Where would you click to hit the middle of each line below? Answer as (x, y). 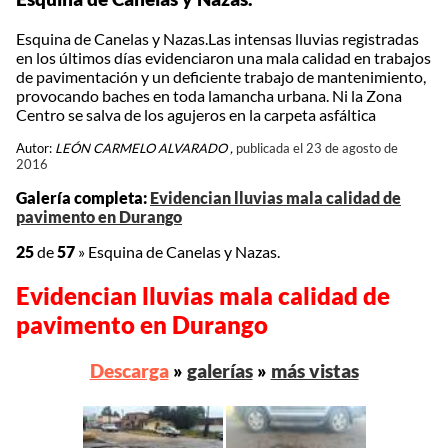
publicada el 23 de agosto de (317, 148)
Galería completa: (83, 197)
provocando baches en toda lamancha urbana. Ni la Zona (209, 95)
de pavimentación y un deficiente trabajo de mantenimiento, (221, 76)
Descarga (129, 370)
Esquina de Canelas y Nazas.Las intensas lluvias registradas (217, 38)
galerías (219, 370)
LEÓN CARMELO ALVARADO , (144, 148)
